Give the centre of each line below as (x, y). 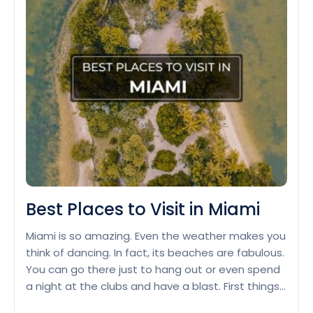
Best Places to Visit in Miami (143, 210)
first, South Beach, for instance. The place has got (155, 303)
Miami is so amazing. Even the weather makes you (156, 236)
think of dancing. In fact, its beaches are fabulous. (155, 253)
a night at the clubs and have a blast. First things (153, 286)
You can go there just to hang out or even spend (153, 270)
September (250, 92)
